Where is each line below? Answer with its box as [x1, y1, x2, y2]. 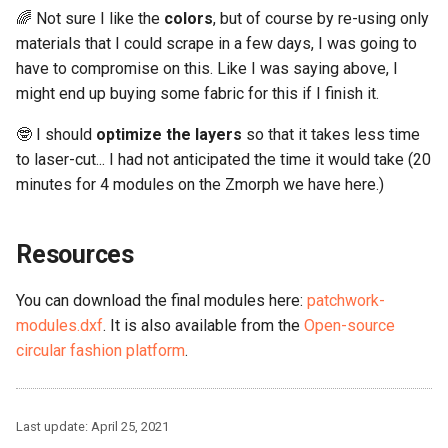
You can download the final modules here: [16, 290, 307, 310]
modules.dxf [16, 315, 103, 335]
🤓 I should [16, 124, 96, 144]
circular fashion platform [16, 340, 185, 360]
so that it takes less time [242, 124, 420, 144]
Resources [16, 239, 134, 269]
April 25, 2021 [91, 418, 169, 434]
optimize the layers [96, 124, 242, 144]
